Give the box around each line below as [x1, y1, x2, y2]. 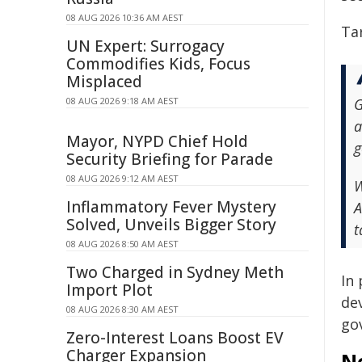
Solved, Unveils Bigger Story [66, 214, 276, 235]
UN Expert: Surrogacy [66, 36, 225, 57]
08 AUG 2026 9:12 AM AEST [66, 172, 179, 184]
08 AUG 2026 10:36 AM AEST [66, 11, 183, 23]
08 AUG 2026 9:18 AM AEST [66, 95, 179, 107]
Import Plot [66, 280, 153, 301]
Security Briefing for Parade [66, 149, 273, 170]
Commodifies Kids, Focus [66, 53, 250, 74]
